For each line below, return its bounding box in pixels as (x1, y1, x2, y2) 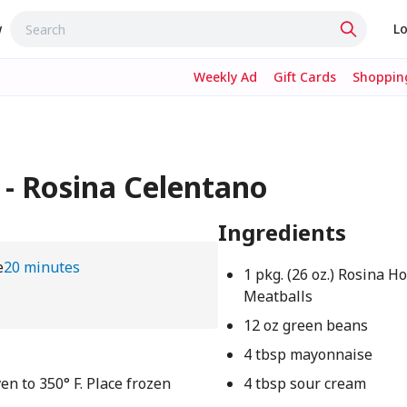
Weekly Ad (194, 68, 257, 85)
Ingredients (217, 217, 346, 247)
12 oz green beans (243, 315, 368, 335)
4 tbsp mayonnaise (243, 344, 372, 364)
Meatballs (243, 286, 313, 306)
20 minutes (3, 257, 80, 277)
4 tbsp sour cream (243, 373, 366, 393)
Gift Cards (273, 68, 336, 85)
